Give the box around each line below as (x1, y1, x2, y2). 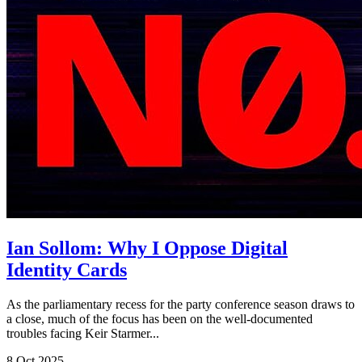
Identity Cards (6, 259, 127, 280)
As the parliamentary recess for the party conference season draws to (6, 297, 355, 311)
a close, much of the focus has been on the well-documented (6, 311, 313, 326)
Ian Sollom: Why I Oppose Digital (6, 237, 288, 259)
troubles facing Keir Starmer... (6, 326, 159, 340)
